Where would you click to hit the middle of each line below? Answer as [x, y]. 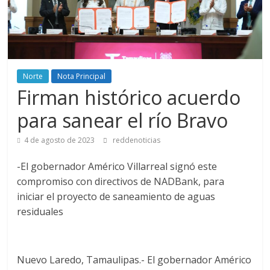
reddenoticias [137, 140]
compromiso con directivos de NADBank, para [121, 182]
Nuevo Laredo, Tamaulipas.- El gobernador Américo [134, 260]
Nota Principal [82, 77]
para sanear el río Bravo [123, 121]
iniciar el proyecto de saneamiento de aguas [116, 197]
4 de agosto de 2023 [60, 140]
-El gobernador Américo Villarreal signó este [117, 167]
